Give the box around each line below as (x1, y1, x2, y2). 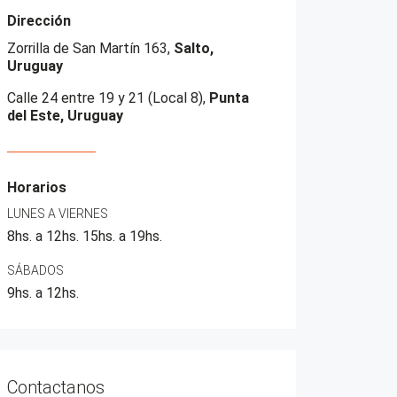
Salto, (174, 40, 214, 57)
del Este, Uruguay (7, 107, 123, 124)
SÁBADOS (7, 263, 64, 277)
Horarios (7, 179, 66, 196)
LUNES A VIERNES (7, 206, 108, 221)
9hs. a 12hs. (7, 284, 79, 301)
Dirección (7, 12, 71, 29)
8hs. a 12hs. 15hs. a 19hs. (7, 228, 162, 245)
